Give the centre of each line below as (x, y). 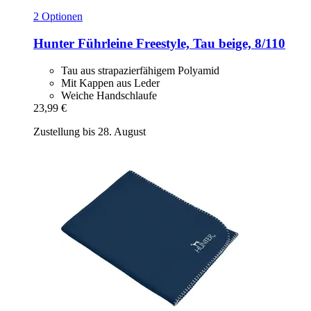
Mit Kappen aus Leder (110, 83)
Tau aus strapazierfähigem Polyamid (140, 70)
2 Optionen (58, 17)
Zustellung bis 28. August (90, 131)
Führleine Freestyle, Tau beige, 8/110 (180, 44)
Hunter (54, 44)
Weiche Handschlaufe (109, 95)
